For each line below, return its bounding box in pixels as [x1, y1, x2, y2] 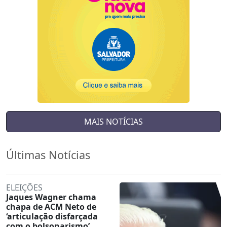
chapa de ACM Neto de [6, 201, 96, 212]
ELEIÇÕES [6, 181, 43, 193]
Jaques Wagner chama [6, 191, 96, 203]
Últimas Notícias [6, 147, 90, 162]
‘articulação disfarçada [6, 210, 98, 222]
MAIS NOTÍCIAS [84, 116, 143, 127]
